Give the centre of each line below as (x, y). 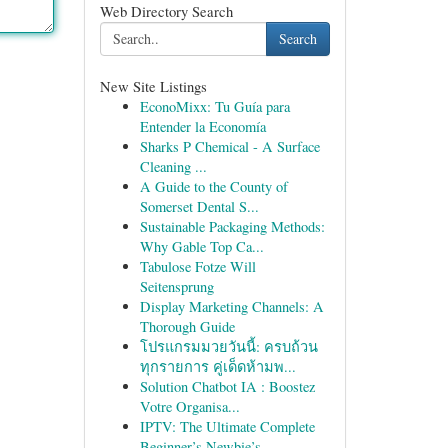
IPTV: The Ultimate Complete (227, 426)
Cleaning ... (173, 166)
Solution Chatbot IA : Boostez (227, 386)
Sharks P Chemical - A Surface (229, 146)
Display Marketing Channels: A (231, 306)
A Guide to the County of (213, 186)
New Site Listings (153, 86)
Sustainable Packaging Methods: (232, 226)
